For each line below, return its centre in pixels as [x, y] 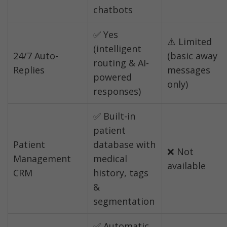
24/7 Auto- [36, 56]
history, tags [121, 173]
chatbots [113, 10]
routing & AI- [121, 63]
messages [189, 70]
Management [42, 159]
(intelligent [117, 49]
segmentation [124, 201]
